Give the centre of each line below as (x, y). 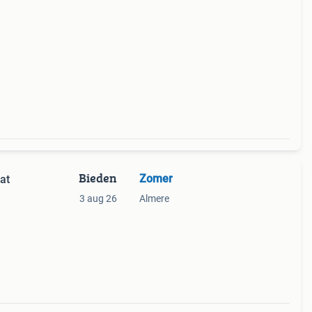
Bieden (97, 178)
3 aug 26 (98, 198)
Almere (154, 198)
